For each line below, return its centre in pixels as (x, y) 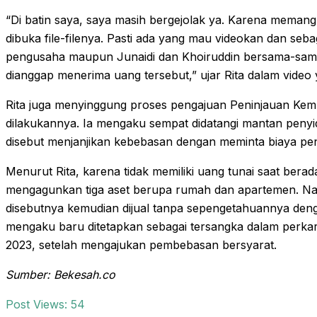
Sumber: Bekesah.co (60, 275)
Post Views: (36, 305)
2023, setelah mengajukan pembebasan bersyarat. (141, 245)
